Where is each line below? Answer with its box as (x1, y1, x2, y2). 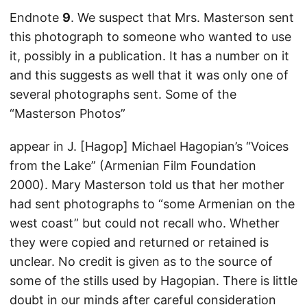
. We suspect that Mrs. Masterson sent (71, 10, 294, 25)
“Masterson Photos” (10, 106, 125, 121)
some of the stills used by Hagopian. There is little (10, 273, 297, 288)
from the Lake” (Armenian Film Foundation (10, 158, 256, 173)
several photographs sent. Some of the (10, 87, 236, 102)
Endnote (10, 10, 62, 25)
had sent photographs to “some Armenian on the (10, 197, 295, 212)
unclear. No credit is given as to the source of (10, 254, 273, 269)
